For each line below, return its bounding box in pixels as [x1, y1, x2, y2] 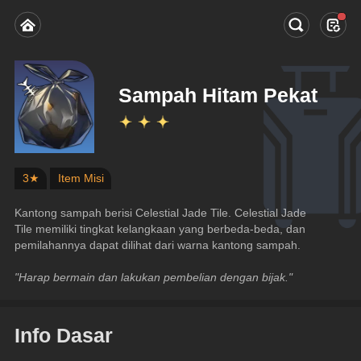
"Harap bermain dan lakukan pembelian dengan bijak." [15, 270, 293, 284]
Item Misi [57, 172, 104, 185]
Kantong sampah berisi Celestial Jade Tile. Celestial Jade [15, 205, 307, 219]
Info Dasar [15, 323, 114, 346]
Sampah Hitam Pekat [118, 84, 318, 107]
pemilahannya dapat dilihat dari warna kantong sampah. [15, 238, 301, 251]
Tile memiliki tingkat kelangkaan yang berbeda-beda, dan [15, 222, 306, 235]
